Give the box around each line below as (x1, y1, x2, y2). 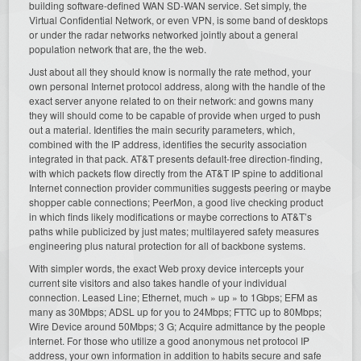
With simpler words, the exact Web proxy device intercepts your (29, 260, 305, 275)
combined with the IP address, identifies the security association (29, 136, 308, 151)
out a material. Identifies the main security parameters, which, (29, 122, 296, 136)
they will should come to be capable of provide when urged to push (29, 107, 322, 122)
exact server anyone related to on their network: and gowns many (29, 93, 314, 107)
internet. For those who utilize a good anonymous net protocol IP (29, 333, 310, 347)
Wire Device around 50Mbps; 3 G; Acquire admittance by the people (29, 318, 326, 333)
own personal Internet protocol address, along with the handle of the (29, 78, 326, 93)
